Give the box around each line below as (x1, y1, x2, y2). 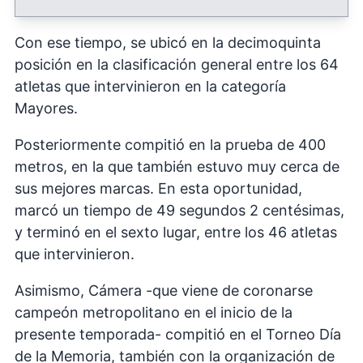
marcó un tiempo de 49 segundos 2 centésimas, (15, 202, 344, 220)
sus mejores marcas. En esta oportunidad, (15, 180, 302, 198)
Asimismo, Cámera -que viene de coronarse (15, 282, 313, 300)
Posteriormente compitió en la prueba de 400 (15, 136, 326, 154)
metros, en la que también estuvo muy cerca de (15, 158, 340, 176)
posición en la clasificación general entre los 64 (15, 56, 339, 74)
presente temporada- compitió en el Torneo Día (15, 326, 341, 344)
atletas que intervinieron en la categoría (15, 78, 286, 96)
